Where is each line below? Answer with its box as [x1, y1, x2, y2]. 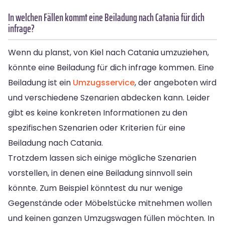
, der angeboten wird [135, 76, 216, 88]
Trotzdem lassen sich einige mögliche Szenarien [8, 152, 196, 164]
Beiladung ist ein [8, 76, 73, 88]
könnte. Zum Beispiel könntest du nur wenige [8, 182, 183, 194]
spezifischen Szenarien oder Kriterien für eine [8, 122, 185, 134]
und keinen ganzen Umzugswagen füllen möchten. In [8, 212, 214, 224]
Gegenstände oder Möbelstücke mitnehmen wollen [8, 197, 212, 209]
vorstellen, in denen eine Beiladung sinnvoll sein [8, 167, 192, 179]
